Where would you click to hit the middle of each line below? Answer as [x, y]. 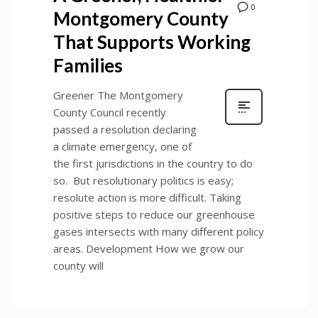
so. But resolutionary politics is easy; [143, 180]
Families [88, 65]
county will [78, 265]
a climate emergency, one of [122, 146]
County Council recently [110, 112]
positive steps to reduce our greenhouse [154, 214]
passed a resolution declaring [125, 129]
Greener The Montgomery [118, 95]
